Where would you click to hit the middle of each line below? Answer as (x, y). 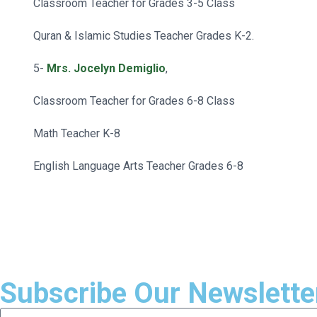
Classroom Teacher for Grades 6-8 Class (134, 101)
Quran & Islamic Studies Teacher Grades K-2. (144, 36)
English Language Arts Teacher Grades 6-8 (138, 166)
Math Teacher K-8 (77, 133)
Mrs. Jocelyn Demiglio (106, 68)
